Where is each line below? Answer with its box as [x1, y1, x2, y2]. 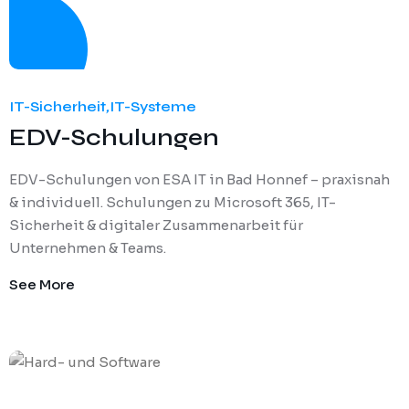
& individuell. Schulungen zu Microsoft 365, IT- [9, 194, 336, 212]
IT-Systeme [110, 98, 196, 116]
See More [9, 276, 75, 294]
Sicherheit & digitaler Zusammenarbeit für [9, 216, 303, 235]
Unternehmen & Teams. [9, 239, 166, 257]
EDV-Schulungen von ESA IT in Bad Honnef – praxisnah [9, 171, 390, 189]
